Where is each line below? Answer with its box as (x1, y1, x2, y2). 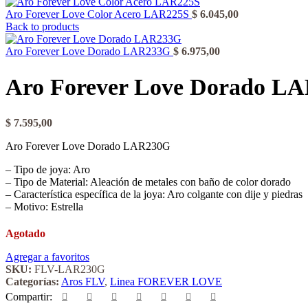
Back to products (5, 21, 79, 32)
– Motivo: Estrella (5, 200, 83, 212)
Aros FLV (61, 275, 104, 287)
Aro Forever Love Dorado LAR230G (5, 140, 170, 152)
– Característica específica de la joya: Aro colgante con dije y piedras (5, 188, 302, 200)
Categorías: (5, 275, 59, 287)
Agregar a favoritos (5, 250, 89, 263)
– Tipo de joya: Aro (5, 163, 90, 175)
